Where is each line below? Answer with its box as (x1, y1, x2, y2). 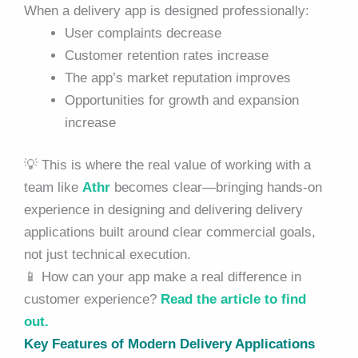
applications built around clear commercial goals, (24, 225, 316, 241)
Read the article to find (161, 292, 306, 308)
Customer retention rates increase (65, 47, 268, 63)
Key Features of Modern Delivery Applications (24, 336, 315, 352)
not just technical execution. (24, 247, 191, 263)
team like (24, 180, 82, 196)
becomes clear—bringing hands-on (110, 180, 322, 196)
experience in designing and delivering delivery (24, 202, 303, 218)
